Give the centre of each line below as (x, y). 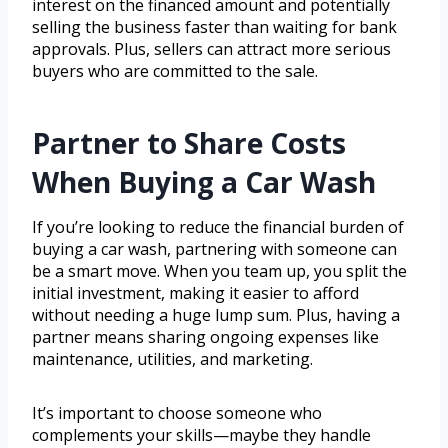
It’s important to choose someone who (177, 413)
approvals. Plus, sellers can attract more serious (211, 49)
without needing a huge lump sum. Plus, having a (216, 315)
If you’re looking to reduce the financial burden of (218, 227)
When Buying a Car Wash (204, 182)
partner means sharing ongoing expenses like (205, 337)
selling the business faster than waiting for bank (214, 27)
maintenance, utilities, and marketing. (172, 359)
